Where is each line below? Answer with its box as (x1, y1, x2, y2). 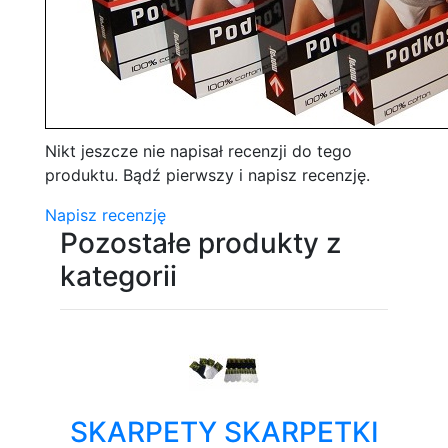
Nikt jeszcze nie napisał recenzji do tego (45, 141, 352, 161)
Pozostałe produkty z (60, 226, 341, 260)
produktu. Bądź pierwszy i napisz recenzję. (45, 165, 370, 185)
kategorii (60, 259, 177, 293)
